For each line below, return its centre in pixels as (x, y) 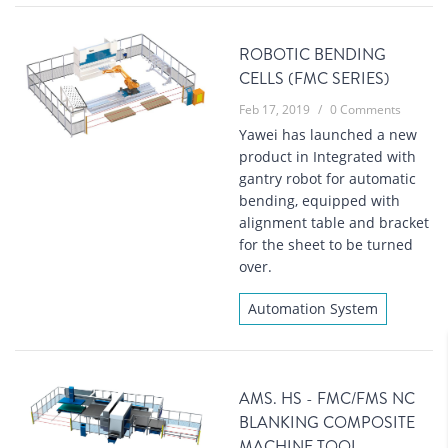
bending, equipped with (319, 201)
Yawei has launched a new (328, 135)
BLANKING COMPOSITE (327, 423)
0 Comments (365, 110)
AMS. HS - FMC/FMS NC (327, 399)
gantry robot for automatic (327, 179)
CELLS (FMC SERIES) (314, 79)
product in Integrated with (327, 157)
